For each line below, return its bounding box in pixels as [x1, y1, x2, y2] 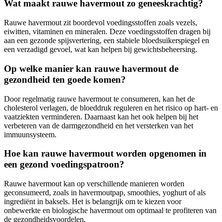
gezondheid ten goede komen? [4, 74, 126, 85]
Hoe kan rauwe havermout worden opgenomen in [4, 148, 207, 159]
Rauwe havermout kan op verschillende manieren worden [4, 179, 184, 188]
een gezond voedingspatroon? [4, 159, 124, 170]
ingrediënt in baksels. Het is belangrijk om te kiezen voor [4, 197, 181, 206]
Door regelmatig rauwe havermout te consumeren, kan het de [4, 94, 195, 103]
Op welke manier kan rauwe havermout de [4, 63, 178, 74]
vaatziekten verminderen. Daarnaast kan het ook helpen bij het [4, 112, 198, 121]
